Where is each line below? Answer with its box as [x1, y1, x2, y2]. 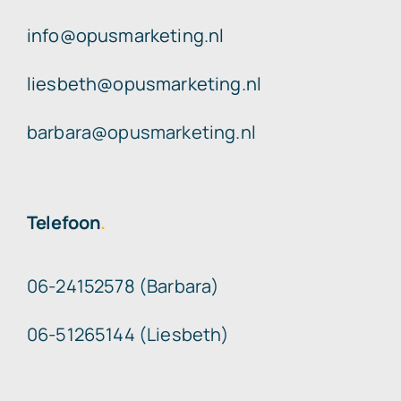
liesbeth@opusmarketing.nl [26, 72, 261, 97]
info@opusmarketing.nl [26, 23, 225, 48]
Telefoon [26, 210, 101, 235]
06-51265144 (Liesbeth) [26, 322, 230, 347]
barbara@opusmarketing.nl [26, 120, 256, 145]
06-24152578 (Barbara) [26, 274, 220, 299]
